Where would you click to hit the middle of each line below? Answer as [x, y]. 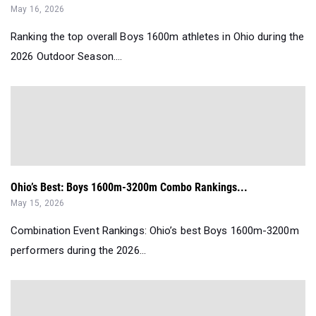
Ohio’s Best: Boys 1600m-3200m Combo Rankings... [129, 187]
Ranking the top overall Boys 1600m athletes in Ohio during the [158, 36]
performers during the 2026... [78, 250]
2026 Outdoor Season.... [67, 56]
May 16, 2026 [38, 9]
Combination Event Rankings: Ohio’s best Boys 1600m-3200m [155, 230]
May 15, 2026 [38, 203]
